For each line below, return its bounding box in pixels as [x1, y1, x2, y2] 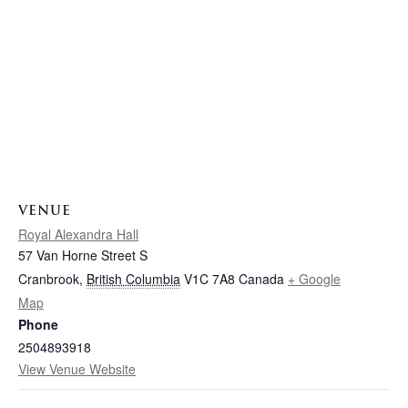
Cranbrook [18, 269, 79, 288]
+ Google [288, 269, 341, 288]
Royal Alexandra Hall [18, 224, 138, 243]
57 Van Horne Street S [18, 245, 148, 264]
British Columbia [87, 269, 180, 288]
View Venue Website [18, 359, 136, 378]
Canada [239, 269, 284, 288]
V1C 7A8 [184, 269, 235, 288]
